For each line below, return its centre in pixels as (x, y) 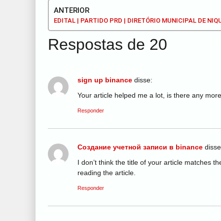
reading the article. (107, 173)
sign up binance (105, 80)
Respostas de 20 (108, 44)
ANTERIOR (72, 10)
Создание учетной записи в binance (140, 147)
